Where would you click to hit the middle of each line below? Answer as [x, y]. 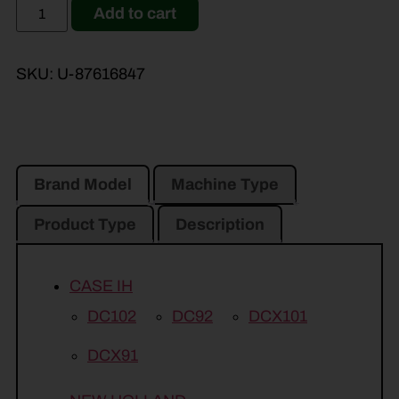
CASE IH [101, 285]
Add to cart [135, 13]
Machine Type [225, 184]
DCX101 [278, 316]
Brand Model [83, 184]
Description [220, 224]
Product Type [85, 224]
